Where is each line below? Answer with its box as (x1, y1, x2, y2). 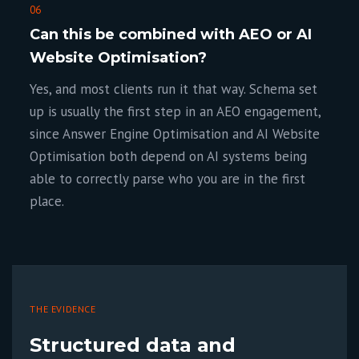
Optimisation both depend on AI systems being (30, 147, 308, 165)
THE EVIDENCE (30, 303, 96, 315)
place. (30, 192, 65, 210)
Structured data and (30, 333, 236, 357)
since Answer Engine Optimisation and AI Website (30, 125, 321, 143)
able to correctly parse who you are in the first (30, 170, 306, 188)
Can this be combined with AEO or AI (30, 26, 313, 43)
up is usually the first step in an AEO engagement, (30, 103, 321, 120)
